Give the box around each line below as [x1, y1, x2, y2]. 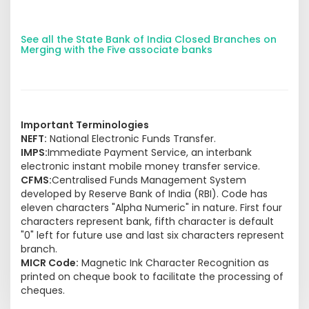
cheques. [21, 283, 65, 297]
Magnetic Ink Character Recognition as [79, 255, 269, 270]
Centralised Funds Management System [52, 172, 246, 187]
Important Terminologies [21, 117, 149, 132]
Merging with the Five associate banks [21, 42, 212, 57]
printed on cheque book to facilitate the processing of [21, 269, 283, 283]
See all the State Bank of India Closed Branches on [21, 32, 277, 46]
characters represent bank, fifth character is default [21, 214, 274, 228]
